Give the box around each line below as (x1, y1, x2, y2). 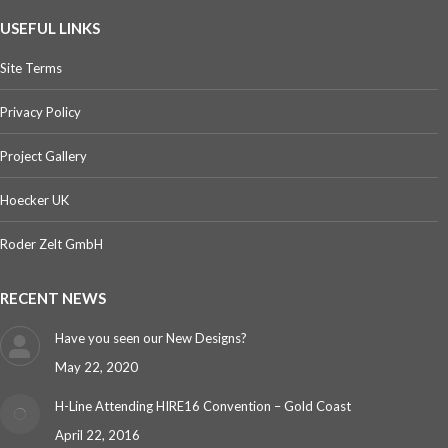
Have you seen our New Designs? (55, 330, 247, 346)
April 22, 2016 (55, 427, 140, 443)
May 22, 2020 (55, 359, 138, 375)
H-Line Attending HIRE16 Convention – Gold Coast (55, 398, 351, 414)
